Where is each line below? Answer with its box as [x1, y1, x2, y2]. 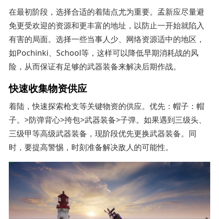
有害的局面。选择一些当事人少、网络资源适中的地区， [8, 33, 204, 44]
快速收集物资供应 [8, 80, 87, 95]
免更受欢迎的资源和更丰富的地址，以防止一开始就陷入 [8, 20, 204, 31]
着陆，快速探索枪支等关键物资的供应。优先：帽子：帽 [8, 100, 204, 111]
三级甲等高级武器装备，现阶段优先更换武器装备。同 [8, 128, 197, 139]
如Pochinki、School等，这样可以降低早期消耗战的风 [8, 47, 198, 58]
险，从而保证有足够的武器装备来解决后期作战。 [8, 61, 181, 72]
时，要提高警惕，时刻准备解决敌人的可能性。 [8, 141, 173, 153]
